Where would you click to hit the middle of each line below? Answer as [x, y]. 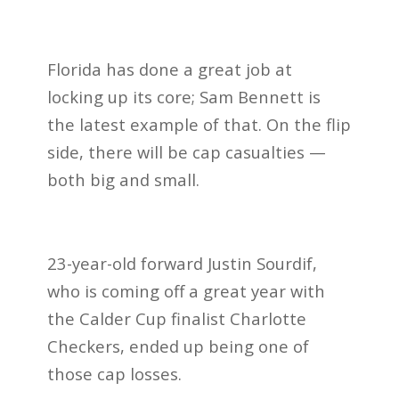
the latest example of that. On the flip [199, 125]
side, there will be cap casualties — [186, 152]
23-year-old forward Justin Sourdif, [182, 263]
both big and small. [123, 180]
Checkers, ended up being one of [178, 346]
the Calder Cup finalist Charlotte [176, 318]
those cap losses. [114, 373]
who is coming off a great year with [186, 290]
